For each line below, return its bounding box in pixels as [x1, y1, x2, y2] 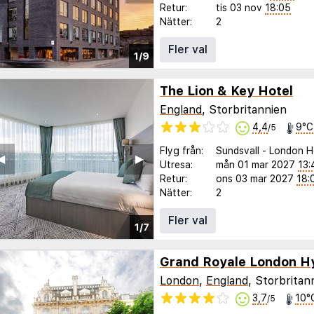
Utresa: [160, 158, 193, 170]
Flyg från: [160, 144, 203, 156]
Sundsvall [216, 144, 259, 156]
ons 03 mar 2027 [216, 172, 294, 184]
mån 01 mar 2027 [216, 158, 295, 170]
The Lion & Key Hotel [160, 83, 293, 98]
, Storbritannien [202, 103, 287, 117]
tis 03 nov [216, 1, 262, 13]
